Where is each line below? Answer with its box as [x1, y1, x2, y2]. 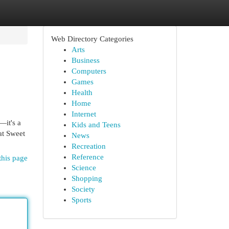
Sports [71, 196, 91, 204]
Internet [71, 110, 96, 118]
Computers [71, 67, 106, 75]
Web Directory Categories [51, 35, 133, 43]
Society [71, 185, 95, 193]
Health [71, 88, 93, 97]
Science [71, 164, 96, 172]
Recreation [71, 142, 106, 150]
